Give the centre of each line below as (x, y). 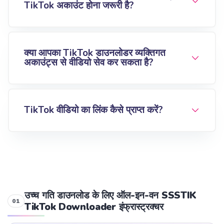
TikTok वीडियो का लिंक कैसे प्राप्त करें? (93, 110)
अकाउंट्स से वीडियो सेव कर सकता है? (89, 62)
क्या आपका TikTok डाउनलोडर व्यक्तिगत (95, 53)
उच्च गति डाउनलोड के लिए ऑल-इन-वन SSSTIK (111, 195)
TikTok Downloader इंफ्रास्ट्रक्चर (94, 207)
